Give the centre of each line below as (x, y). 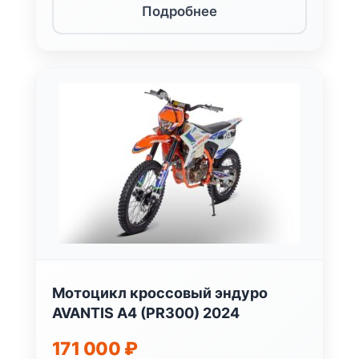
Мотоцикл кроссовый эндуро (160, 292)
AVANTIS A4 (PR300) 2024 (146, 312)
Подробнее (179, 11)
